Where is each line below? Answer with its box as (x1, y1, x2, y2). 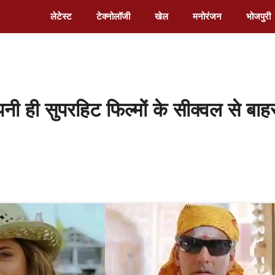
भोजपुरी (246, 11, 271, 21)
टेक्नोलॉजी (96, 11, 130, 21)
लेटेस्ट (50, 11, 72, 21)
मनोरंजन (193, 11, 222, 21)
